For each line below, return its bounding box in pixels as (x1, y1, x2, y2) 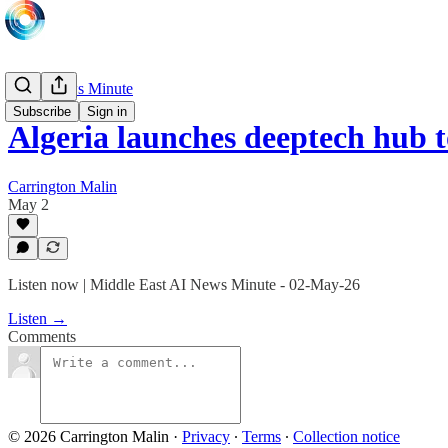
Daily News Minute (8, 80, 133, 97)
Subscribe (13, 104, 71, 119)
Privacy (182, 428, 230, 445)
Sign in (87, 104, 127, 119)
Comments (8, 328, 76, 345)
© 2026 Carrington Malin (8, 428, 169, 445)
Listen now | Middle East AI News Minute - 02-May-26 (8, 276, 360, 293)
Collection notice (293, 428, 400, 445)
